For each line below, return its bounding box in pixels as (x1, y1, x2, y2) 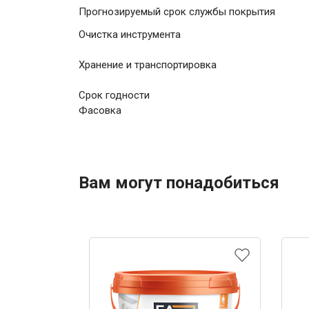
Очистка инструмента (79, 28, 181, 41)
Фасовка (79, 104, 121, 117)
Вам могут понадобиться (79, 173, 279, 192)
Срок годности (79, 89, 150, 101)
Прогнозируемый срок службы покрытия (79, 6, 275, 18)
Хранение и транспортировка (79, 59, 217, 71)
